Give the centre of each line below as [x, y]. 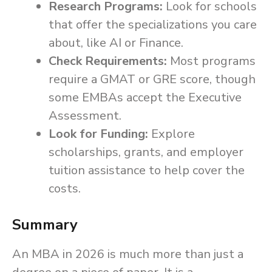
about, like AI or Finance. [116, 43]
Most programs [211, 61]
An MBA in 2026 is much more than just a [128, 254]
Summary [45, 225]
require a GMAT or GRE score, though [152, 80]
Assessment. [85, 116]
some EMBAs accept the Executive [145, 98]
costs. [65, 189]
